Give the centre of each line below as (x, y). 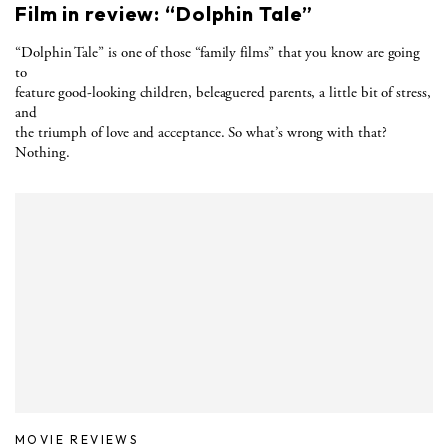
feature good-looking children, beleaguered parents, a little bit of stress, (223, 92)
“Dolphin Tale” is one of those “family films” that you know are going (218, 52)
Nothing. (42, 152)
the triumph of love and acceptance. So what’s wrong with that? (201, 132)
